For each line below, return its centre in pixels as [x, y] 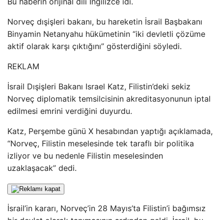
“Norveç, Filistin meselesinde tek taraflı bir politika [101, 143]
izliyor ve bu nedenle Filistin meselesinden [85, 156]
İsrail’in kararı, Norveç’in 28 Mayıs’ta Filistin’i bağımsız [107, 208]
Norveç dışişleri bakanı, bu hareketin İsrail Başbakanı [105, 22]
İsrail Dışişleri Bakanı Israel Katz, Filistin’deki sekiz [99, 86]
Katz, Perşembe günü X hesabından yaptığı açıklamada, [110, 131]
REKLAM [23, 66]
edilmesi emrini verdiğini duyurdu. [70, 111]
